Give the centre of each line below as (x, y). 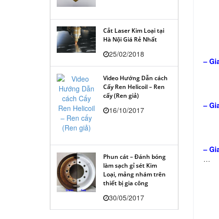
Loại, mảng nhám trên (134, 174)
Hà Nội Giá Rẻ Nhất (130, 40)
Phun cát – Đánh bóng (134, 156)
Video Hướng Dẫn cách (135, 78)
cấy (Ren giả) (121, 96)
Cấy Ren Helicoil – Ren (134, 87)
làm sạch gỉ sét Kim (130, 165)
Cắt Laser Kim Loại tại (134, 31)
